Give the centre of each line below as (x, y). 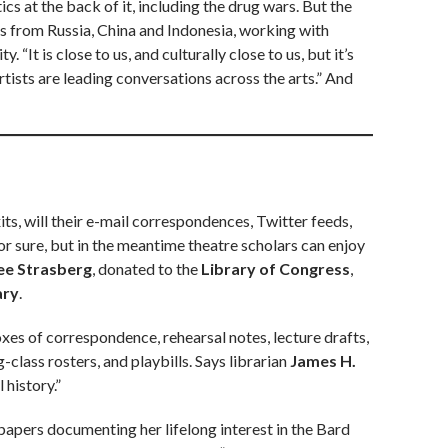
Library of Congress (275, 269)
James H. (323, 361)
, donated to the (146, 269)
